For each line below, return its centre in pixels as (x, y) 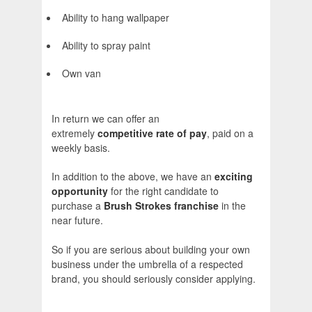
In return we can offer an (106, 119)
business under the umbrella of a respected (147, 264)
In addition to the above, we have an (133, 177)
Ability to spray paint (106, 46)
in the (232, 206)
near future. (77, 220)
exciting (234, 177)
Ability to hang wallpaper (116, 18)
